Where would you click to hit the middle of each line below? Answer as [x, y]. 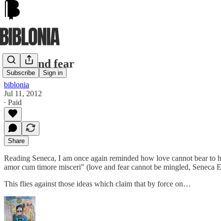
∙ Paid [13, 102]
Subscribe [21, 73]
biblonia [17, 84]
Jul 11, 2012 [23, 93]
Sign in [53, 73]
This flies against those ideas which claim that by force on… [97, 184]
